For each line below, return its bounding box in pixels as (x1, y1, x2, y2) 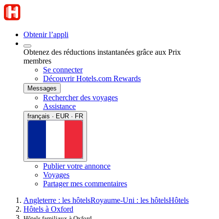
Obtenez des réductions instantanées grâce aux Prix (23, 48, 181, 56)
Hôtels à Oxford (23, 204, 73, 213)
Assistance (43, 102, 76, 110)
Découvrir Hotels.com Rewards (43, 74, 141, 83)
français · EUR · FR (27, 112, 83, 120)
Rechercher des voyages (43, 93, 118, 102)
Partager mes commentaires (43, 179, 127, 188)
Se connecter (43, 66, 83, 74)
